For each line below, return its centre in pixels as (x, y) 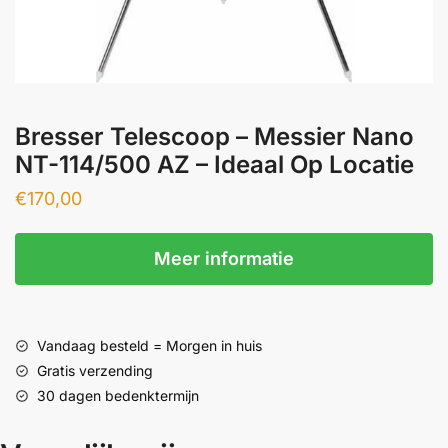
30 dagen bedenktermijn (118, 396)
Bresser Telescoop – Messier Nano (214, 136)
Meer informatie (224, 258)
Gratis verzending (95, 371)
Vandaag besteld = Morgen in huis (149, 346)
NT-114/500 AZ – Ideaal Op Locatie (214, 164)
